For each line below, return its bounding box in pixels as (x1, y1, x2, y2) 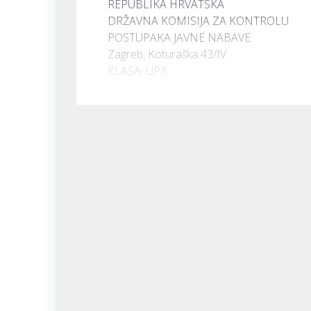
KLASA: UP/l (108, 62, 166, 78)
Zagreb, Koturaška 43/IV (108, 46, 226, 62)
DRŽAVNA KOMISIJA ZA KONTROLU (108, 12, 289, 28)
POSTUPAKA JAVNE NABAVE (108, 29, 251, 45)
